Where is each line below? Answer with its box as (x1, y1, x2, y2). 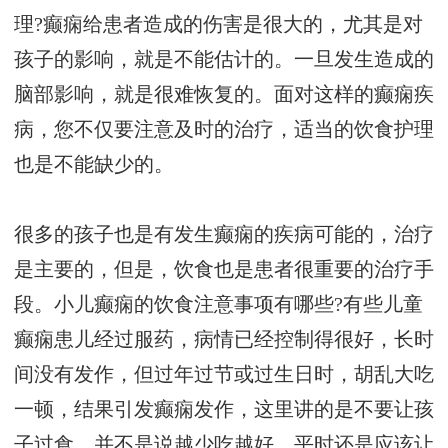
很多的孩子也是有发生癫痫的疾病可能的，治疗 (14, 224, 434, 246)
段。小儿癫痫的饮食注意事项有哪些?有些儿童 (14, 294, 423, 316)
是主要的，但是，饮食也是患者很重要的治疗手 (14, 259, 434, 281)
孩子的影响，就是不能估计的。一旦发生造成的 (14, 49, 434, 71)
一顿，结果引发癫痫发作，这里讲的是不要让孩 (14, 399, 434, 421)
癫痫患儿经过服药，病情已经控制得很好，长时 (14, 329, 434, 351)
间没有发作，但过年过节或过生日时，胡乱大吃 (14, 364, 434, 386)
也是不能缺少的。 (14, 154, 174, 176)
